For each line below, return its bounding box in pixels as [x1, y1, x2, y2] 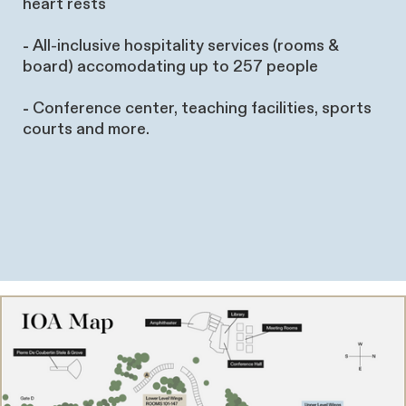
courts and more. [23, 119, 150, 140]
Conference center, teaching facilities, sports [29, 98, 372, 120]
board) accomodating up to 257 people [23, 56, 318, 78]
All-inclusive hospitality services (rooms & [29, 35, 339, 57]
